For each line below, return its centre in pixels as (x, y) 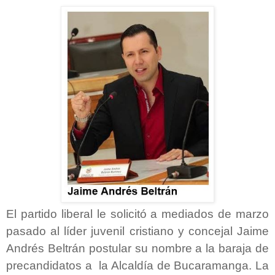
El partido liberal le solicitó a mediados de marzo (137, 214)
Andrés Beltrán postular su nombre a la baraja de (137, 248)
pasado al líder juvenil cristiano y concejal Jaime (137, 231)
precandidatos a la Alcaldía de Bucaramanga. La (137, 265)
